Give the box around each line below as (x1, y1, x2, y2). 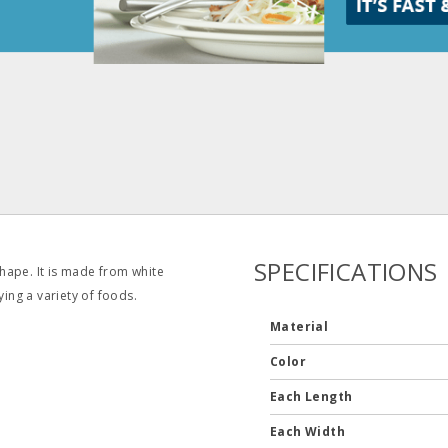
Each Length (269, 388, 356, 406)
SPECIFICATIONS (253, 255, 438, 289)
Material (269, 318, 332, 336)
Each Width (269, 423, 349, 441)
